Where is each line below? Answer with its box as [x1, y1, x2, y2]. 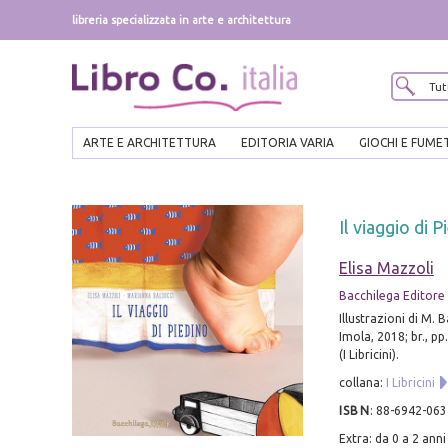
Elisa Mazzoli [338, 259, 434, 278]
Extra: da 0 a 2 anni [338, 432, 446, 446]
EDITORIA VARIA [241, 136, 334, 150]
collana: [338, 376, 386, 390]
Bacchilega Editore [338, 289, 445, 303]
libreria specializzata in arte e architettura [72, 14, 291, 26]
